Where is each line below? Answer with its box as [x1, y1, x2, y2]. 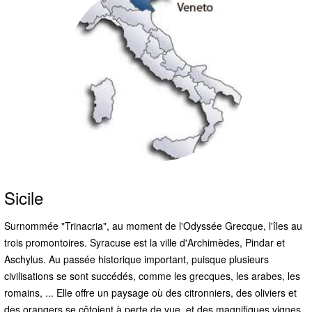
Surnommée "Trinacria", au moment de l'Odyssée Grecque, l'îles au [4, 218, 302, 233]
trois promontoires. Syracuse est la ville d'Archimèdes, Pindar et [4, 235, 285, 249]
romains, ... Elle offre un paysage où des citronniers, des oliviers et [4, 285, 297, 299]
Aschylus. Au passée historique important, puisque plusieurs [4, 251, 269, 266]
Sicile [4, 185, 43, 210]
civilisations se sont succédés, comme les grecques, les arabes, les [4, 268, 300, 283]
